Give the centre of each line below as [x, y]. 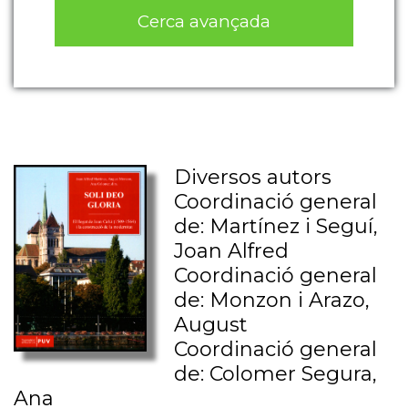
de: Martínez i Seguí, [276, 227]
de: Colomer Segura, [276, 374]
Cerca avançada [204, 21]
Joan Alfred [232, 251]
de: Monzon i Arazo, [272, 301]
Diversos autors [253, 178]
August [211, 325]
